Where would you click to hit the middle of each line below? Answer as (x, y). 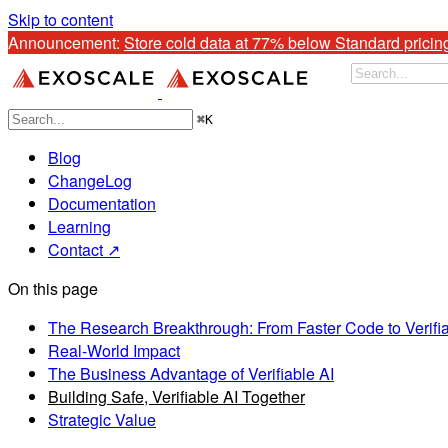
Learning (79, 226)
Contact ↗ (84, 249)
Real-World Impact (114, 350)
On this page (53, 288)
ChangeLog (90, 180)
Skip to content (60, 19)
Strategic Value (102, 419)
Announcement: (66, 42)
